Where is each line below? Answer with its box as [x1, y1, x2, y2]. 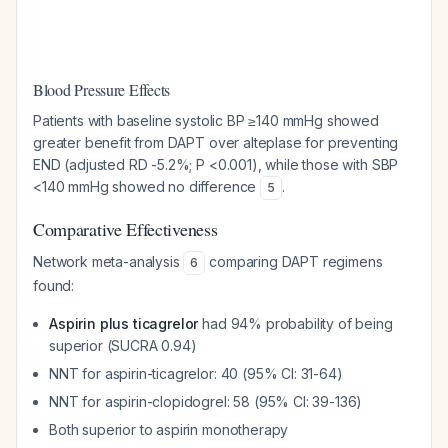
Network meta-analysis [33, 253, 184, 270]
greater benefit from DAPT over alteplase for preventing [33, 134, 399, 151]
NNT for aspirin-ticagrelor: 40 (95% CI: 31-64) [49, 365, 343, 382]
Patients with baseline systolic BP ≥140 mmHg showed [33, 112, 379, 129]
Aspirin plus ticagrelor [49, 315, 199, 332]
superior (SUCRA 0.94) [49, 337, 197, 354]
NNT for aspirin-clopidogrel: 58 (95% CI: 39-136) [49, 393, 363, 410]
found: [33, 277, 75, 294]
